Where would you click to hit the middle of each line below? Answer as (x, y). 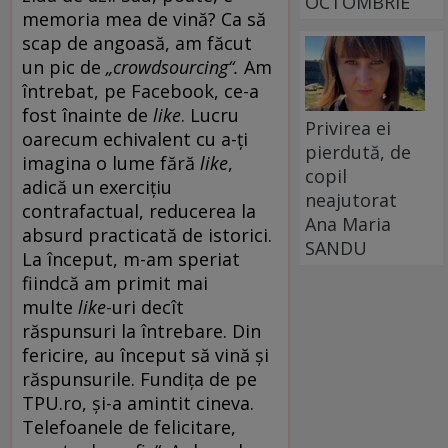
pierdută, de (358, 151)
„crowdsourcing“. (172, 66)
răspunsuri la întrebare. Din (141, 330)
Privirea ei (348, 127)
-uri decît (145, 306)
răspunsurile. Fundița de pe (139, 378)
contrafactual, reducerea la (139, 210)
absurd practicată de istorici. (147, 234)
